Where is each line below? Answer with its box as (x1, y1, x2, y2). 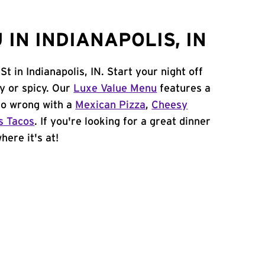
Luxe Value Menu (73, 83, 157, 94)
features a (157, 83, 211, 94)
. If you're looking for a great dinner (34, 117, 211, 127)
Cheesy (151, 100, 188, 111)
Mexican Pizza (75, 100, 146, 111)
